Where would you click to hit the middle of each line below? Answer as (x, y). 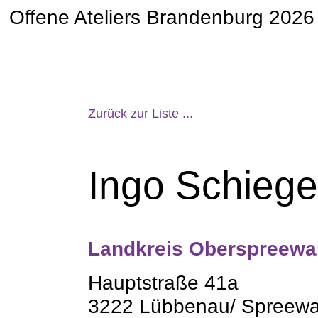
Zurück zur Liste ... (141, 114)
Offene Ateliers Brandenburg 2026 (162, 18)
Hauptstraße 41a (164, 283)
